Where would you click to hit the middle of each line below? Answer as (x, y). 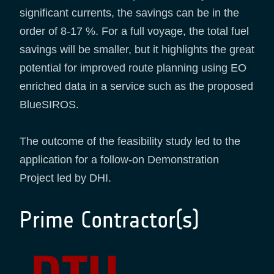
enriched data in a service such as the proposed (136, 87)
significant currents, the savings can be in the (129, 13)
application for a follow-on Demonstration (119, 160)
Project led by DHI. (65, 178)
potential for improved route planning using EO (133, 68)
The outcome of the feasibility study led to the (130, 142)
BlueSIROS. (51, 105)
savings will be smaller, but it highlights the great (137, 50)
